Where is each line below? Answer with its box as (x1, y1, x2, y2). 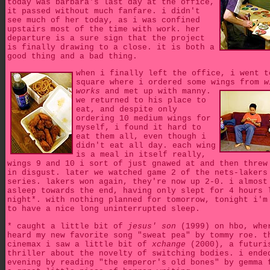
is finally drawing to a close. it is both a (7, 42, 215, 52)
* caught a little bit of (7, 221, 128, 231)
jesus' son (128, 221, 176, 231)
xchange (152, 239, 186, 249)
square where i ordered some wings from (76, 78, 264, 87)
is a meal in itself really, (76, 150, 206, 160)
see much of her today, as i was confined (7, 15, 200, 25)
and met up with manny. (100, 87, 211, 96)
